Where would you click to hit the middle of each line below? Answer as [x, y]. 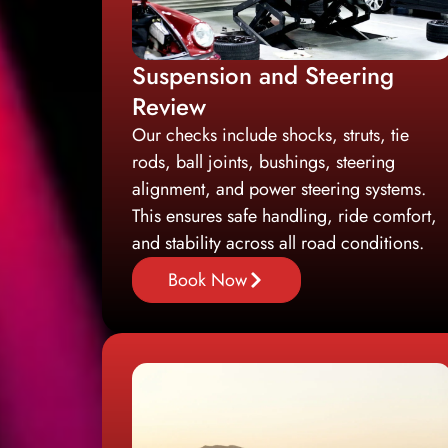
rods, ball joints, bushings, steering [263, 161]
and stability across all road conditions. [278, 242]
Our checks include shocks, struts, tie [270, 134]
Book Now [207, 279]
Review [169, 106]
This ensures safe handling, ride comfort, [284, 215]
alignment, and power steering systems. [279, 188]
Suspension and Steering [263, 75]
